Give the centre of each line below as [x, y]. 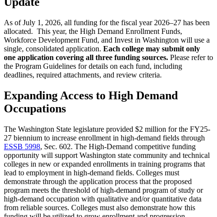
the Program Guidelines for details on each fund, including [93, 66]
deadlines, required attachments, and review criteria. [83, 75]
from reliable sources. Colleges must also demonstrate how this [100, 207]
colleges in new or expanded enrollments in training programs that [104, 164]
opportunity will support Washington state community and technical [107, 155]
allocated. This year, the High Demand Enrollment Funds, [93, 31]
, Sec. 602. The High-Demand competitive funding [118, 146]
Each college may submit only [152, 49]
